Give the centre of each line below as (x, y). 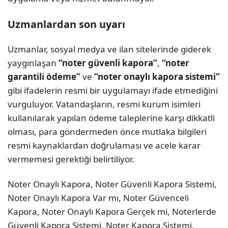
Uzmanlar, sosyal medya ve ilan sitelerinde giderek (109, 49)
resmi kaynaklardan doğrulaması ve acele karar (104, 145)
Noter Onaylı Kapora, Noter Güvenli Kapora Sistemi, (112, 184)
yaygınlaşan (33, 63)
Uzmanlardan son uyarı (66, 24)
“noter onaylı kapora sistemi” (157, 76)
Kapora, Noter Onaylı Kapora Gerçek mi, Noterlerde (112, 211)
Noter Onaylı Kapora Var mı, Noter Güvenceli (98, 197)
